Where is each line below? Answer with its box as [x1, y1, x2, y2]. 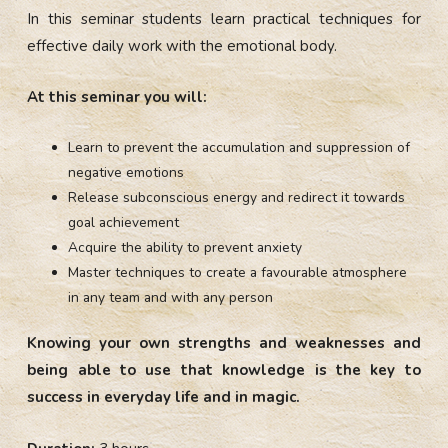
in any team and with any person [68, 287, 274, 307]
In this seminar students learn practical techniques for [27, 8, 421, 29]
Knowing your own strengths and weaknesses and [27, 333, 421, 354]
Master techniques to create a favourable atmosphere [68, 262, 408, 282]
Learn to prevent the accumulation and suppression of [68, 137, 411, 157]
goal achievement [68, 212, 180, 232]
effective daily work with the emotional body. [27, 35, 338, 56]
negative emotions [68, 162, 185, 182]
